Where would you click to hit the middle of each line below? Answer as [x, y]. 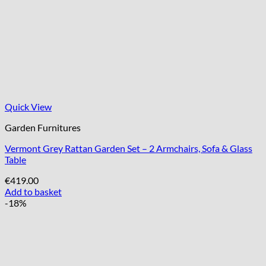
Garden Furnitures [43, 127]
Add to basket [33, 191]
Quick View [28, 106]
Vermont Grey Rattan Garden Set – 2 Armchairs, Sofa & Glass [129, 148]
